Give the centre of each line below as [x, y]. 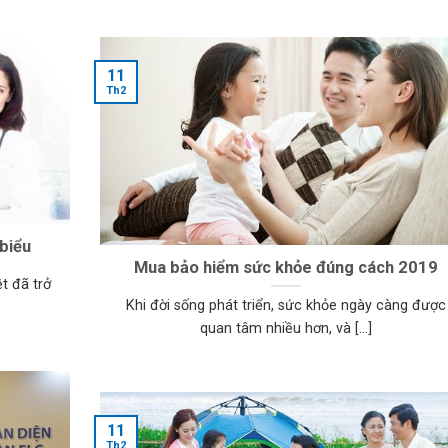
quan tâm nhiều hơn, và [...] [285, 329]
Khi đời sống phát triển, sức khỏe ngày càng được [285, 306]
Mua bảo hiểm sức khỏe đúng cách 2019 [285, 267]
